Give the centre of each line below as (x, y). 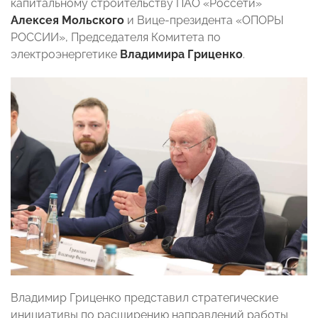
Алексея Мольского (67, 21)
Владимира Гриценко (181, 55)
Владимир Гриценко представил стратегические (144, 298)
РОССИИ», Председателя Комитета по (116, 38)
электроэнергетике (65, 55)
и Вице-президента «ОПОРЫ (204, 21)
